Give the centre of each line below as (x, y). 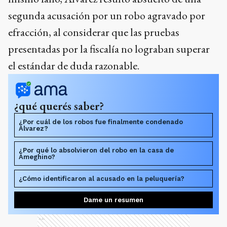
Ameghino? (37, 157)
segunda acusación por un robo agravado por (107, 16)
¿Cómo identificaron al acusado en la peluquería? (102, 179)
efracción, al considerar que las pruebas (94, 32)
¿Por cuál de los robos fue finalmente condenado (101, 122)
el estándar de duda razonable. (74, 66)
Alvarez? (33, 129)
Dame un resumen (113, 200)
